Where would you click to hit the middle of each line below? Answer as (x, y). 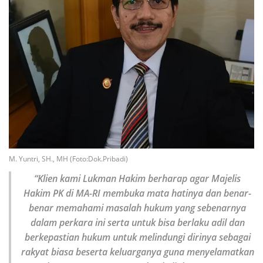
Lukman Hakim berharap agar (147, 178)
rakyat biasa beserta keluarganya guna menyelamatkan (137, 252)
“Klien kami (58, 178)
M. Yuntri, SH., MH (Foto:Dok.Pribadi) (68, 159)
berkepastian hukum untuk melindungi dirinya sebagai (137, 237)
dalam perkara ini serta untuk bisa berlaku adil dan (137, 222)
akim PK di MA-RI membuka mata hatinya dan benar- (141, 193)
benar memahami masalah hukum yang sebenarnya (137, 208)
